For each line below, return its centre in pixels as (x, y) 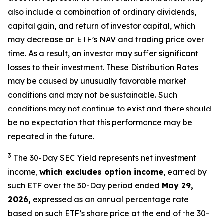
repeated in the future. (51, 136)
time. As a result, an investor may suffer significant (103, 53)
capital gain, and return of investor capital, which (102, 26)
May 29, (178, 185)
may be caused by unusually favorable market (97, 81)
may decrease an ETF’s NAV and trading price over (106, 39)
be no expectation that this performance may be (100, 122)
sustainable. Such (144, 95)
